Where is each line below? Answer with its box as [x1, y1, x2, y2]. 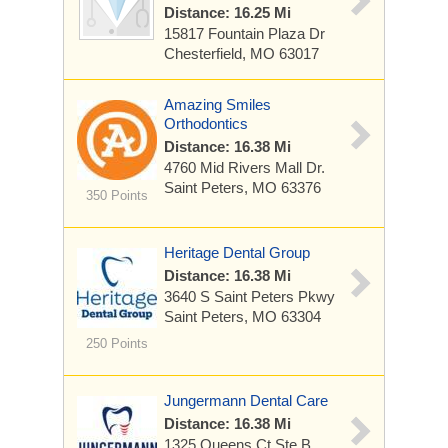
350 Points [85, 188, 148, 203]
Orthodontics [164, 115, 248, 132]
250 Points [85, 336, 148, 351]
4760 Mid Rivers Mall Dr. [164, 159, 325, 176]
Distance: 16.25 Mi [164, 4, 291, 21]
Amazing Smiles [164, 96, 271, 113]
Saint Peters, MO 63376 [164, 179, 321, 196]
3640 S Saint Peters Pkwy [164, 288, 335, 305]
